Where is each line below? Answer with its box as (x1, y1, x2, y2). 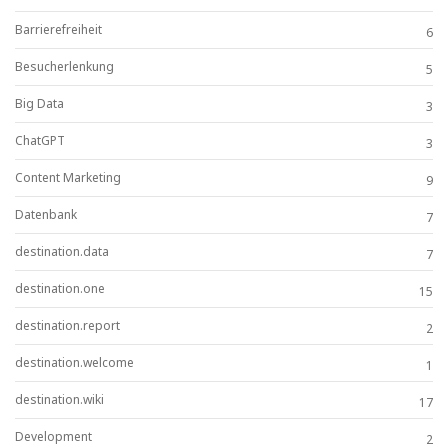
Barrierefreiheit (15, 20, 102, 38)
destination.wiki (15, 390, 104, 408)
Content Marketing (15, 168, 121, 186)
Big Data (15, 94, 64, 112)
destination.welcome (15, 353, 134, 371)
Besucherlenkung (15, 57, 114, 75)
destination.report (15, 316, 120, 334)
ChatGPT (15, 131, 65, 149)
